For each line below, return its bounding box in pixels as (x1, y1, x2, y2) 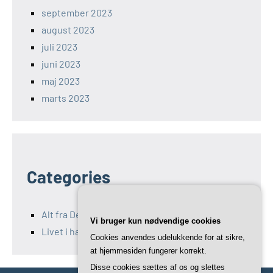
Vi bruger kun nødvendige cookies (90, 216, 221, 225)
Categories (27, 166, 110, 188)
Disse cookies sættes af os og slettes (90, 263, 225, 272)
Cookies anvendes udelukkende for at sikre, (90, 233, 245, 242)
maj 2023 (41, 75, 80, 87)
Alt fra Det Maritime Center (41, 208, 155, 221)
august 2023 (41, 24, 94, 36)
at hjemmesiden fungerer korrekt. (90, 246, 207, 255)
